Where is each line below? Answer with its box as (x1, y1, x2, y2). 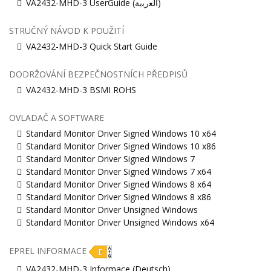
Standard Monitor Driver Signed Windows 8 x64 (26, 178, 211, 191)
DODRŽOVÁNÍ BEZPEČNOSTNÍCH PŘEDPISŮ (9, 68, 188, 80)
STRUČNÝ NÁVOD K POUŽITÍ (9, 25, 124, 37)
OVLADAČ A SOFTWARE (9, 112, 104, 124)
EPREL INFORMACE (9, 245, 89, 257)
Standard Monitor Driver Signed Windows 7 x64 (26, 166, 211, 178)
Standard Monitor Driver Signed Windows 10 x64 (26, 128, 216, 140)
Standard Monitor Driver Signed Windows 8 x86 (26, 191, 211, 203)
